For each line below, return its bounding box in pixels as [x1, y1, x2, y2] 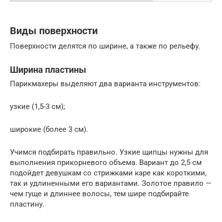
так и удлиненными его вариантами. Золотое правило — [10, 178, 212, 188]
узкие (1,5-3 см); [10, 102, 65, 111]
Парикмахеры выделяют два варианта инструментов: [10, 79, 201, 88]
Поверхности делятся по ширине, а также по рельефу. [10, 41, 201, 51]
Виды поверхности [10, 25, 98, 37]
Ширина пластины [10, 64, 86, 75]
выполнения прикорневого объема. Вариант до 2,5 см [10, 158, 202, 167]
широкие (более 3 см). [10, 124, 88, 134]
